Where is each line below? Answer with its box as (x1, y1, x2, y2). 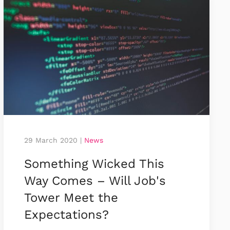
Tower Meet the (24, 190, 118, 205)
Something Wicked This (24, 156, 164, 171)
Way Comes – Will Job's (24, 173, 166, 188)
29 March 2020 (24, 136, 78, 144)
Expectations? (24, 207, 109, 222)
